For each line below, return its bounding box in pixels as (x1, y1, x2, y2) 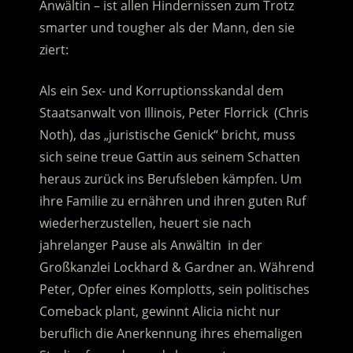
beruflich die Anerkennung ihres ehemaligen (39, 325, 303, 343)
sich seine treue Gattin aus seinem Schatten (39, 148, 300, 166)
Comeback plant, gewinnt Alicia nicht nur (39, 303, 281, 321)
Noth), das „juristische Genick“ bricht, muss (39, 126, 295, 144)
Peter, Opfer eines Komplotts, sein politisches (39, 281, 310, 299)
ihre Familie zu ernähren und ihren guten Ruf (39, 192, 306, 210)
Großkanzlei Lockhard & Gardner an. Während (39, 258, 314, 277)
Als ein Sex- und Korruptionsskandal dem (39, 82, 284, 100)
